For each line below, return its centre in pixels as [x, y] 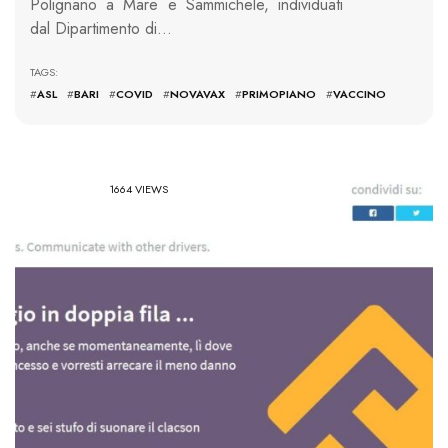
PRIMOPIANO [279, 93]
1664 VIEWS [139, 189]
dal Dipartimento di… [101, 28]
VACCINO [359, 93]
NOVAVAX [197, 93]
